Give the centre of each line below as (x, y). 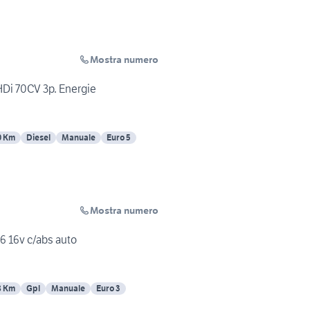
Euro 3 (108, 289)
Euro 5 (119, 138)
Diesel (38, 138)
